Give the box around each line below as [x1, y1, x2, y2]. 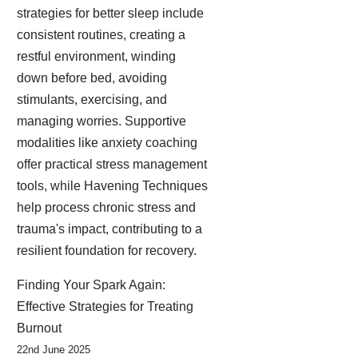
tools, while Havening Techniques [17, 179, 208, 193]
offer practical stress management [17, 157, 207, 171]
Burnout [17, 321, 62, 335]
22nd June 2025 [17, 344, 90, 356]
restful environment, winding [17, 50, 176, 63]
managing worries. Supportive [17, 114, 186, 128]
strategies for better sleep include [17, 6, 204, 20]
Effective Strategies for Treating [17, 300, 193, 313]
